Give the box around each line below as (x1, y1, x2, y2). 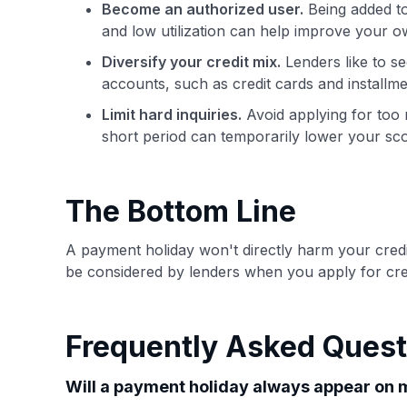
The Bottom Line (65, 194, 296, 229)
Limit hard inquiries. (102, 105, 242, 124)
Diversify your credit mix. (102, 53, 281, 71)
